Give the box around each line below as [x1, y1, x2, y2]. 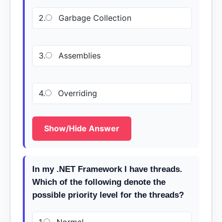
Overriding [55, 88, 97, 98]
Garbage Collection [56, 13, 131, 23]
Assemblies [56, 51, 101, 60]
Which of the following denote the [32, 177, 166, 187]
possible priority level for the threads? [32, 190, 184, 200]
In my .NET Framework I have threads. [32, 165, 182, 174]
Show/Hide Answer [44, 123, 119, 133]
